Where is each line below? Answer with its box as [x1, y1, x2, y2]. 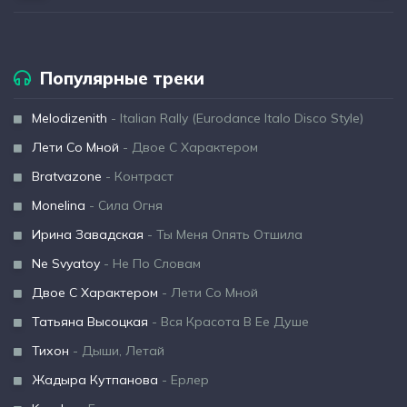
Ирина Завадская [32, 226, 144, 243]
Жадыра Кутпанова [32, 372, 158, 388]
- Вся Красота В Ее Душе [148, 313, 309, 330]
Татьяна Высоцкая [32, 313, 148, 330]
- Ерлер [158, 372, 209, 388]
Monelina [32, 197, 85, 213]
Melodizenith [32, 110, 107, 126]
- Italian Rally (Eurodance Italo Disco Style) [107, 110, 363, 126]
